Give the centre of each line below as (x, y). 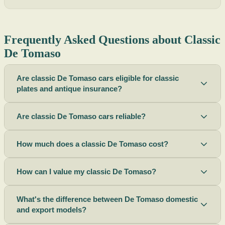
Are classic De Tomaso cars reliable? (81, 117)
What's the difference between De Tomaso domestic (107, 199)
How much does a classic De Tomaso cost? (92, 144)
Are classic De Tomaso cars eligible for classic (98, 78)
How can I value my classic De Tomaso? (86, 172)
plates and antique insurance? (69, 89)
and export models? (51, 210)
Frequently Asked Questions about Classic (112, 40)
